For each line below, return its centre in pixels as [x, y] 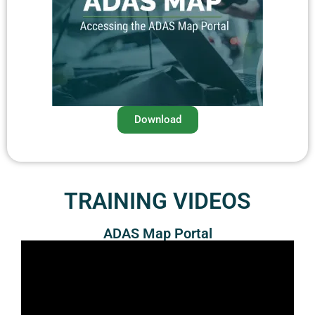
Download [157, 120]
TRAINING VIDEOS [157, 201]
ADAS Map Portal [157, 233]
